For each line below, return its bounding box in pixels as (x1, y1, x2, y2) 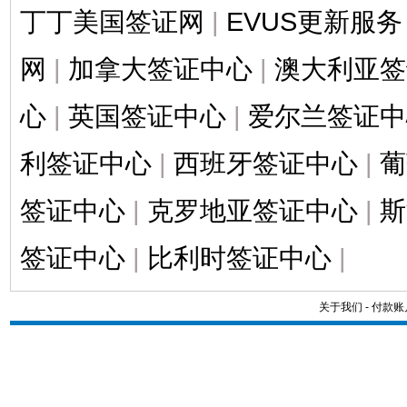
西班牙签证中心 (173, 147, 358, 178)
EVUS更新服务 (225, 5, 402, 36)
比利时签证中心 (146, 242, 332, 273)
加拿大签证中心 (67, 53, 253, 84)
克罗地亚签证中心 (146, 194, 358, 225)
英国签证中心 (67, 100, 226, 131)
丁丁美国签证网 (19, 5, 204, 36)
